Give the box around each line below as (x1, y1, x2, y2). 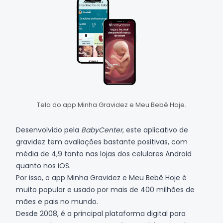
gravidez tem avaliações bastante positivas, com (16, 136, 188, 147)
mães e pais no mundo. (16, 196, 98, 207)
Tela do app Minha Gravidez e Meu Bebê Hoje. (37, 100, 186, 110)
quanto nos (16, 160, 58, 171)
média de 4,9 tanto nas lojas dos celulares (16, 148, 165, 159)
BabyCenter (81, 124, 122, 135)
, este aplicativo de (122, 124, 188, 135)
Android (165, 148, 192, 159)
